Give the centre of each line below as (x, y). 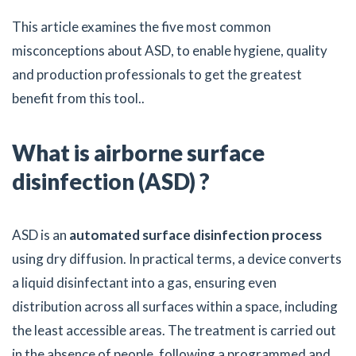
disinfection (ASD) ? (111, 181)
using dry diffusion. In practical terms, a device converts (177, 258)
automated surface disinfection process (194, 234)
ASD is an (39, 234)
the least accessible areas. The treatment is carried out (174, 330)
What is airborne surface (138, 152)
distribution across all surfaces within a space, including (175, 306)
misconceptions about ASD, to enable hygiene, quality (170, 50)
